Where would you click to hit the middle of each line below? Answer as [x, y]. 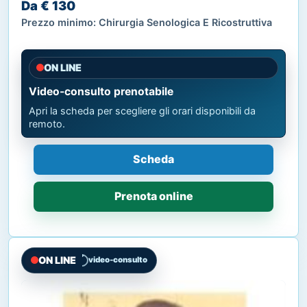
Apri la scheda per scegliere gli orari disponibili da [142, 110]
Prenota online [153, 196]
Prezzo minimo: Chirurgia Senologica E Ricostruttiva [147, 23]
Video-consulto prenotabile [101, 91]
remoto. [47, 123]
